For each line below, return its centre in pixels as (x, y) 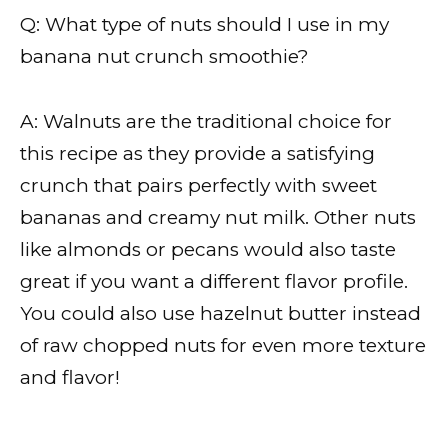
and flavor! (70, 377)
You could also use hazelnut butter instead (220, 313)
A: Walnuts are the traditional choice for (206, 121)
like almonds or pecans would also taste (208, 249)
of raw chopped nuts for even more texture (223, 345)
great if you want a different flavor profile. (214, 281)
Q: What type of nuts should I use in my (204, 25)
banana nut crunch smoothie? (164, 57)
